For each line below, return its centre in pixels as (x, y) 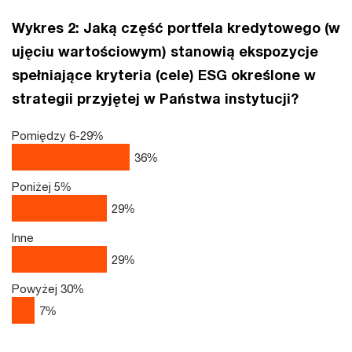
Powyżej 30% (48, 288)
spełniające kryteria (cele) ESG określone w (164, 75)
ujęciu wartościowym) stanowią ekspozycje (165, 51)
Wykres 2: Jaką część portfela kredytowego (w (176, 27)
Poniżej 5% (41, 186)
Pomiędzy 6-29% (57, 135)
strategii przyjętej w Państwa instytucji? (159, 98)
